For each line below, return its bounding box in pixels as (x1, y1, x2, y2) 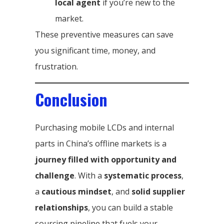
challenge (35, 169, 74, 181)
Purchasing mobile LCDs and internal (35, 121, 174, 133)
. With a (74, 169, 104, 181)
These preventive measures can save (35, 28, 173, 40)
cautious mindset (41, 185, 111, 197)
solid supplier (131, 185, 185, 197)
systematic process (104, 169, 181, 181)
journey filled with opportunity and (35, 153, 176, 165)
